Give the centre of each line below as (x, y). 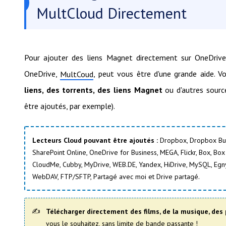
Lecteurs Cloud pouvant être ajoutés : (95, 140)
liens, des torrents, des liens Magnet (93, 90)
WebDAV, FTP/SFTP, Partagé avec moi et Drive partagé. (116, 176)
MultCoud (77, 74)
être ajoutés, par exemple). (70, 106)
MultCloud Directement (111, 13)
